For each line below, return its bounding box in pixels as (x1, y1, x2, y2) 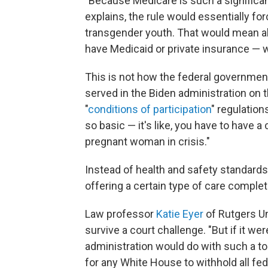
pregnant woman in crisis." (85, 135, 210, 148)
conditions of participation (88, 103, 211, 115)
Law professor (85, 208, 156, 220)
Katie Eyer (156, 208, 203, 220)
